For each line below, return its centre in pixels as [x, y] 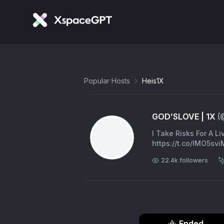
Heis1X [153, 81]
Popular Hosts [107, 81]
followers [194, 160]
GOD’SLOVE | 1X [184, 116]
